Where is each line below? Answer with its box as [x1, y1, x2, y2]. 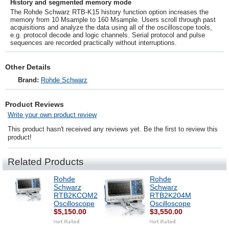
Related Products [8, 156, 84, 167]
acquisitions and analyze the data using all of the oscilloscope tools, [10, 24, 212, 31]
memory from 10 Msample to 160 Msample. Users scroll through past [10, 16, 216, 24]
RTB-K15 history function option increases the [72, 8, 209, 16]
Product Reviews [5, 100, 64, 108]
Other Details [5, 63, 51, 71]
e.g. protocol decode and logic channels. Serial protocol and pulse [10, 31, 205, 39]
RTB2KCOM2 [54, 191, 98, 199]
